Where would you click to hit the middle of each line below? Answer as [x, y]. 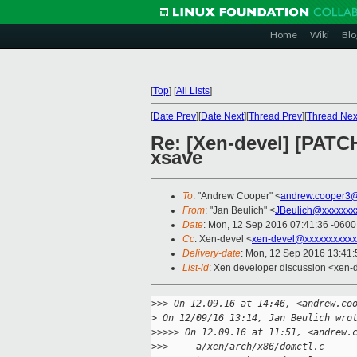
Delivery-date [212, 254]
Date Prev [175, 116]
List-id [196, 268]
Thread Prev [275, 116]
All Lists [193, 91]
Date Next [222, 116]
